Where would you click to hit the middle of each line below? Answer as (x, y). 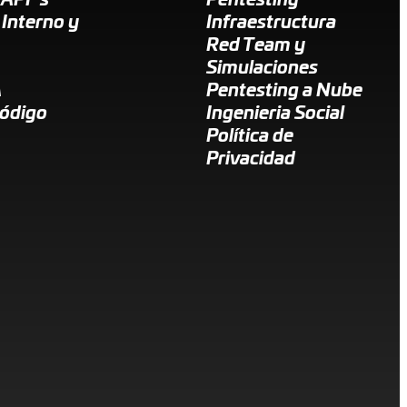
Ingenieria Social (275, 114)
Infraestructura (271, 23)
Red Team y (255, 46)
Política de (249, 137)
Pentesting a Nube (284, 91)
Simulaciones (262, 69)
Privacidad (250, 159)
